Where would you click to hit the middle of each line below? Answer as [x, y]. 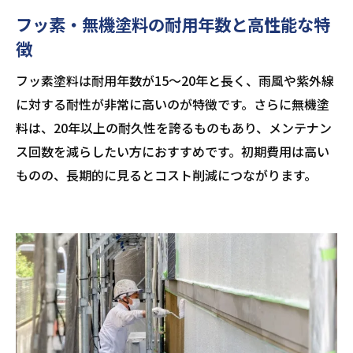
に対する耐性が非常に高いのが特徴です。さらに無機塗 [173, 104]
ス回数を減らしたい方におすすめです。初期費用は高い [173, 151]
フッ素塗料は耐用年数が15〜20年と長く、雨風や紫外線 [175, 80]
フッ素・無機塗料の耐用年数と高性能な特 [173, 24]
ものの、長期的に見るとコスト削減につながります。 [166, 175]
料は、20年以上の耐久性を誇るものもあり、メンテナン [174, 127]
